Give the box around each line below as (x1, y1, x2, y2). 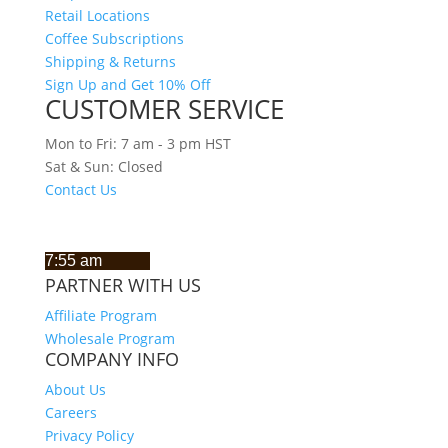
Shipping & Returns (44, 51, 176, 71)
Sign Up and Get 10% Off (44, 74, 211, 94)
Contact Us (44, 179, 117, 199)
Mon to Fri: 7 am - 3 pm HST (44, 133, 231, 153)
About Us (44, 379, 106, 399)
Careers (44, 402, 97, 422)
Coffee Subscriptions (44, 28, 184, 48)
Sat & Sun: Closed (44, 156, 163, 176)
